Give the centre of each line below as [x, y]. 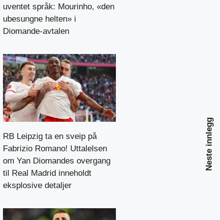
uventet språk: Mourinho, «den [59, 6]
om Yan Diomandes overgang [57, 161]
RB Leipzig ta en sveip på [50, 136]
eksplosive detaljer [37, 185]
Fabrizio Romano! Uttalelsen [55, 148]
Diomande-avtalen [36, 31]
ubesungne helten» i [40, 19]
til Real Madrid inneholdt [47, 173]
